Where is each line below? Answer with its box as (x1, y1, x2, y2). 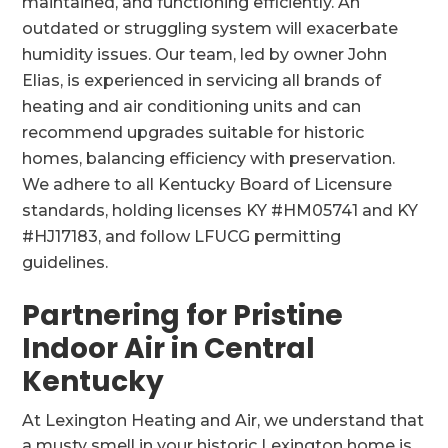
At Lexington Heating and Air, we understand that (22, 411, 425, 430)
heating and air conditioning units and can (22, 97, 362, 116)
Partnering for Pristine (22, 296, 344, 335)
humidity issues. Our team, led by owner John (22, 45, 388, 64)
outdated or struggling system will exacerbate (22, 19, 399, 38)
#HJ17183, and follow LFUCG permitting (22, 227, 342, 246)
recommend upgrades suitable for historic (22, 123, 365, 142)
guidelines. (22, 253, 109, 272)
